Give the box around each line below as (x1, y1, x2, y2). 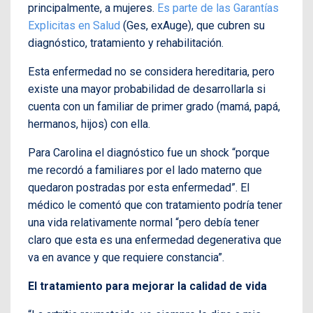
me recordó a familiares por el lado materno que (28, 163, 262, 177)
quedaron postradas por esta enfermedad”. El (28, 181, 249, 195)
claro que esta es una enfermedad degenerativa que (28, 233, 282, 247)
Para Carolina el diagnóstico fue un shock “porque (28, 146, 270, 160)
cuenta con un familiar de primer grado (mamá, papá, (28, 100, 280, 114)
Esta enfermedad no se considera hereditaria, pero (28, 65, 275, 79)
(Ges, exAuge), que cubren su (120, 19, 265, 33)
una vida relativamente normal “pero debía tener (28, 216, 259, 230)
